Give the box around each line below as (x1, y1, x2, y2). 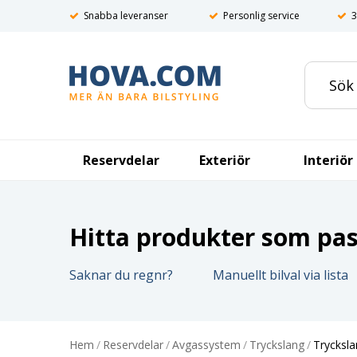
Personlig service (223, 9, 300, 22)
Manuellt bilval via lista (213, 266, 348, 284)
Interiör (304, 151, 353, 169)
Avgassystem (172, 337, 241, 352)
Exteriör (199, 151, 250, 169)
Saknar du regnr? (69, 266, 173, 284)
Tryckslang (249, 337, 304, 352)
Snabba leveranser (84, 9, 168, 22)
